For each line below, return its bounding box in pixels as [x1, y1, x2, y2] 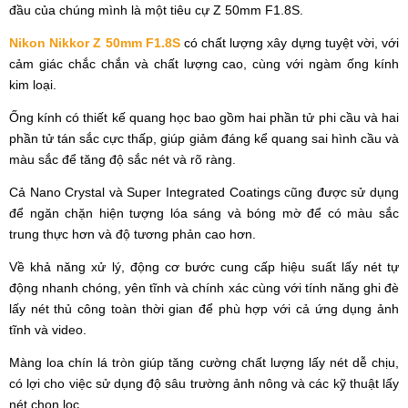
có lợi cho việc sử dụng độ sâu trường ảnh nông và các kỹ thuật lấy [9, 375, 399, 391]
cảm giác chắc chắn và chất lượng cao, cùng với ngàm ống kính [9, 56, 399, 71]
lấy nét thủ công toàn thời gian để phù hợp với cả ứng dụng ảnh [9, 301, 399, 316]
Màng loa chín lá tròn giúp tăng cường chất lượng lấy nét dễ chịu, [9, 354, 399, 370]
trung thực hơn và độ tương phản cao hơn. [9, 226, 256, 241]
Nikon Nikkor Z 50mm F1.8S [9, 35, 180, 50]
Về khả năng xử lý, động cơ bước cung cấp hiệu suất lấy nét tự [9, 259, 399, 274]
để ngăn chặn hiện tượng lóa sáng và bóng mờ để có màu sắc [9, 205, 399, 220]
